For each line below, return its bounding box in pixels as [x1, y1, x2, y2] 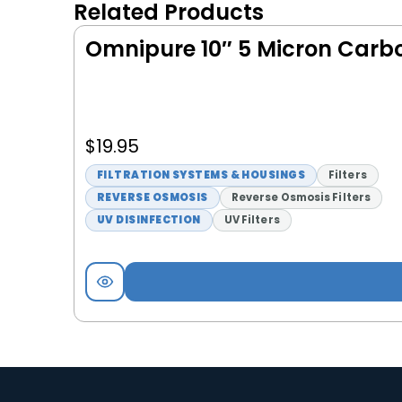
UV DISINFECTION [97, 213, 201, 228]
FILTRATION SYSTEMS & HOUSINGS [97, 168, 306, 183]
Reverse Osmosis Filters [231, 190, 371, 205]
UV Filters [223, 213, 280, 228]
